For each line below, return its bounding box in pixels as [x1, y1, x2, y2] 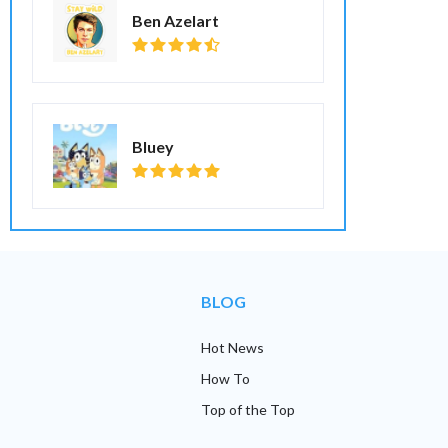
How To [201, 370, 250, 387]
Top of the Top [201, 401, 295, 418]
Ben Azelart [132, 10, 219, 30]
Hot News [201, 339, 264, 356]
